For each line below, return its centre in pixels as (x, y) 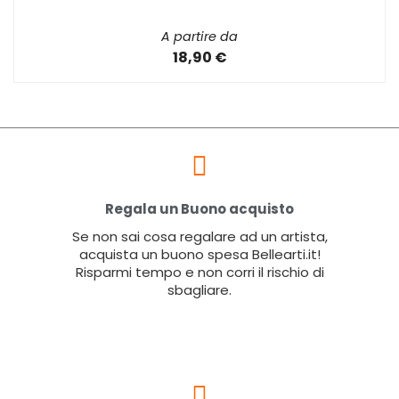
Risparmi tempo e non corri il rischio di (199, 272)
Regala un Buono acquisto (199, 208)
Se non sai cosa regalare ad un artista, (199, 236)
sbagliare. (199, 289)
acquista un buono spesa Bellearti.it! (199, 254)
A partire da (199, 37)
